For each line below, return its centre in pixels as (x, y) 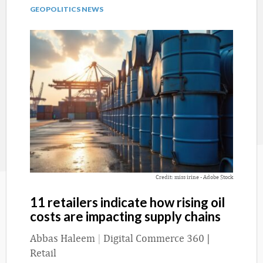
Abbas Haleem (63, 238)
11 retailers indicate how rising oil (127, 202)
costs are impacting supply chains (125, 216)
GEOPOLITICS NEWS (67, 9)
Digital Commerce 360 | (157, 238)
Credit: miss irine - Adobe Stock (194, 176)
